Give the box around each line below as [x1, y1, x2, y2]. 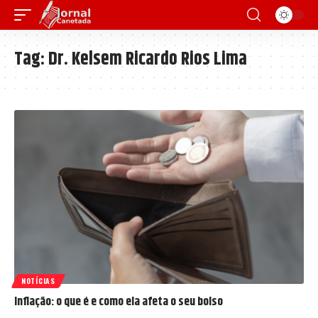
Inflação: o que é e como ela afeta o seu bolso [14, 292, 223, 311]
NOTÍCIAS [21, 275, 55, 286]
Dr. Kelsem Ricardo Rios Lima [48, 45, 247, 73]
